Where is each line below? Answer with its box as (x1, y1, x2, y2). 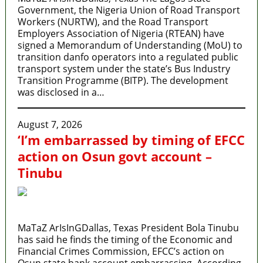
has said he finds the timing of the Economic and (17, 232, 232, 246)
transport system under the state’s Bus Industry (17, 62, 230, 75)
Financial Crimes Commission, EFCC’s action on (17, 244, 224, 258)
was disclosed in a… (17, 85, 104, 99)
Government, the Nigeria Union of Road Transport (17, 3, 240, 16)
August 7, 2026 (17, 117, 82, 131)
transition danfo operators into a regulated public (17, 50, 238, 63)
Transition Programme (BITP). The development (17, 73, 228, 87)
